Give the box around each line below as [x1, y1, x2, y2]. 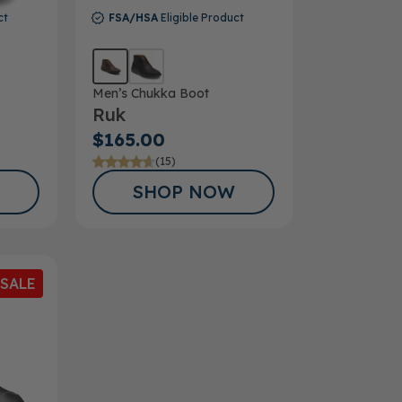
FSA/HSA [108, 10, 158, 24]
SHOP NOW [132, 179, 235, 203]
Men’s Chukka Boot [92, 84, 210, 101]
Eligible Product [157, 10, 244, 24]
